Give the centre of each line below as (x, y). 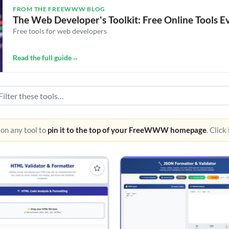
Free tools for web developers (60, 31)
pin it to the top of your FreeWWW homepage (127, 130)
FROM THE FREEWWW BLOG (59, 9)
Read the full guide (42, 58)
